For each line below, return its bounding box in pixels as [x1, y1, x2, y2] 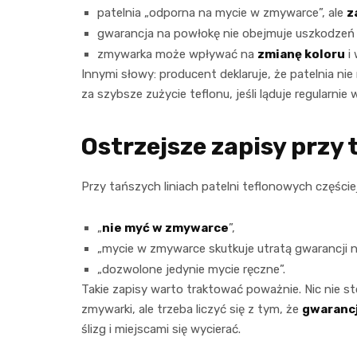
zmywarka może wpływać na [97, 47, 257, 62]
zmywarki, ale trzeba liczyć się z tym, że [81, 302, 302, 317]
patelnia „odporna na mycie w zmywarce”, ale [97, 6, 347, 21]
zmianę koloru [257, 47, 345, 62]
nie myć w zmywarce [102, 221, 229, 236]
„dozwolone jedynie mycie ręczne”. [97, 262, 285, 277]
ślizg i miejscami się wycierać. [81, 322, 241, 337]
